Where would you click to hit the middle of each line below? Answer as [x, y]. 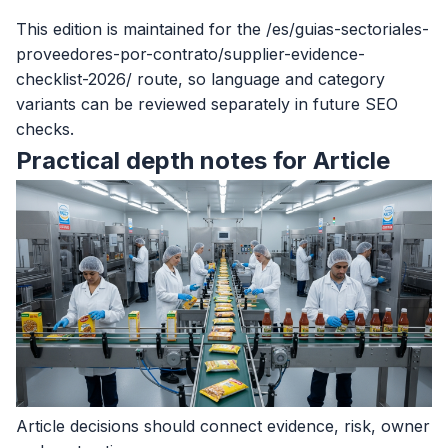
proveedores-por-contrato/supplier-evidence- [190, 54]
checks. [45, 129]
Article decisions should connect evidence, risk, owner [223, 425]
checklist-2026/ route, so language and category [200, 79]
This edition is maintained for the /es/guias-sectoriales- [222, 29]
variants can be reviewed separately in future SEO [207, 104]
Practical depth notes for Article [203, 160]
